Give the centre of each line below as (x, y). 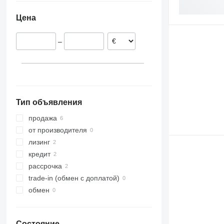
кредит (39, 154)
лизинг (39, 142)
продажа (42, 118)
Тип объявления (49, 102)
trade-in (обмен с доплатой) (74, 178)
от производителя (57, 130)
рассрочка (45, 166)
